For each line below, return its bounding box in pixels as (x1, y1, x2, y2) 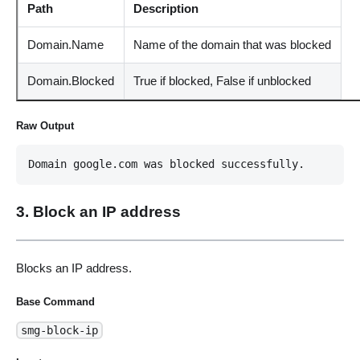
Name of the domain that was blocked (133, 38, 332, 52)
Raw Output (15, 120, 74, 133)
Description (133, 2, 199, 16)
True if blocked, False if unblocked (133, 74, 312, 88)
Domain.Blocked (27, 74, 115, 88)
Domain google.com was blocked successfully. (27, 157, 305, 171)
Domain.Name (27, 38, 104, 52)
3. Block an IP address (15, 203, 181, 221)
